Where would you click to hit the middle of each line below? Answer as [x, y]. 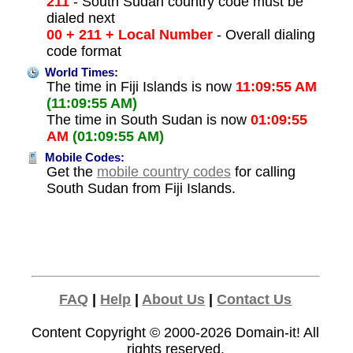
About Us [174, 300]
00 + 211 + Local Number [129, 35]
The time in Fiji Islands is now [141, 87]
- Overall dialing [264, 35]
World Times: [80, 73]
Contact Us [255, 300]
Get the [71, 172]
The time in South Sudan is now [148, 120]
